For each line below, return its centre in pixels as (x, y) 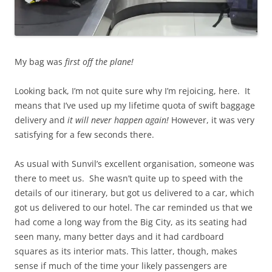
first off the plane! (99, 62)
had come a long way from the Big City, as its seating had (131, 222)
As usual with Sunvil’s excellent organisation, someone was (134, 164)
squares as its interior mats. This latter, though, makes (126, 251)
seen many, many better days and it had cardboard (119, 237)
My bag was (40, 62)
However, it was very (212, 120)
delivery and (41, 120)
